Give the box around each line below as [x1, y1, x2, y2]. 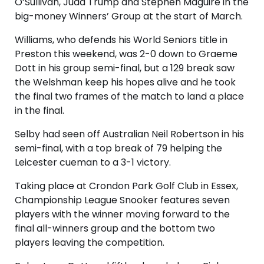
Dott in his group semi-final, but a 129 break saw [15, 61, 235, 75]
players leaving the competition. [15, 236, 164, 250]
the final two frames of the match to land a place [15, 90, 244, 104]
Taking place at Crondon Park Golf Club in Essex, [15, 179, 238, 193]
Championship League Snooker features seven [15, 193, 230, 207]
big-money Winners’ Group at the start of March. [15, 9, 243, 24]
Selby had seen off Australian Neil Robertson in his [15, 127, 244, 141]
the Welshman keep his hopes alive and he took [15, 75, 236, 90]
